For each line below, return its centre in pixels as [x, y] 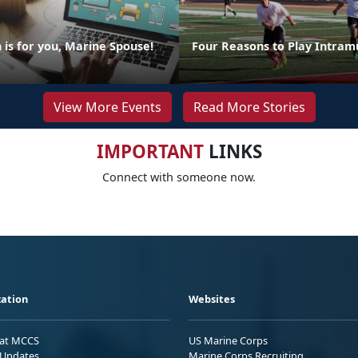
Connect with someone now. [179, 177]
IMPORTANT [150, 152]
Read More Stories [249, 107]
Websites [212, 299]
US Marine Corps [228, 341]
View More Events [107, 107]
